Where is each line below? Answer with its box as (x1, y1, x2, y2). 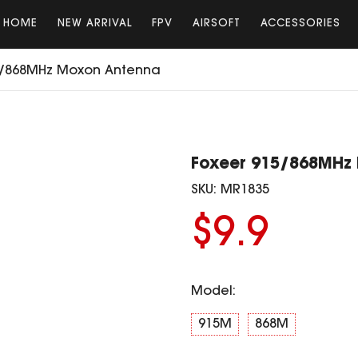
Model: (191, 285, 236, 298)
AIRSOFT (192, 18, 241, 29)
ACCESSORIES (260, 18, 340, 29)
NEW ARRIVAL (57, 18, 132, 29)
